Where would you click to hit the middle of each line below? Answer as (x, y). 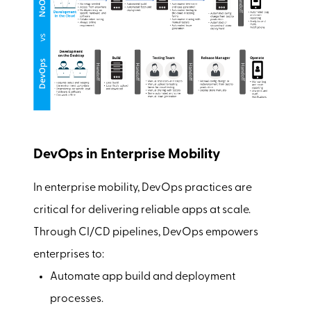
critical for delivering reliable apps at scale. (142, 210)
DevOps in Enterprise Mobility (127, 154)
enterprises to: (69, 254)
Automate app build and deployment (143, 277)
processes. (77, 299)
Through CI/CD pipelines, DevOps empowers (146, 232)
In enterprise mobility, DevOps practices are (143, 188)
